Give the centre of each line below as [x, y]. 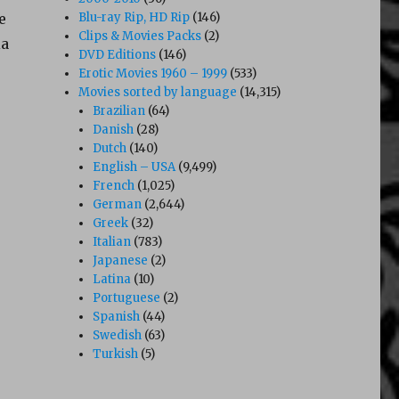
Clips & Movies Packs [140, 36]
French [114, 185]
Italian [112, 241]
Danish [114, 129]
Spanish [117, 316]
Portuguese [127, 297]
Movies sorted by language [158, 92]
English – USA [134, 167]
